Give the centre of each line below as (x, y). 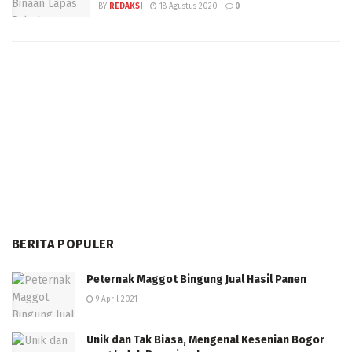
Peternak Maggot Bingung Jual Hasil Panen (196, 279)
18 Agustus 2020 (187, 6)
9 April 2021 (115, 299)
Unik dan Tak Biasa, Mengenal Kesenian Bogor (205, 339)
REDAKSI (126, 6)
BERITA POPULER (63, 244)
